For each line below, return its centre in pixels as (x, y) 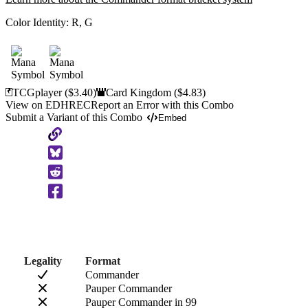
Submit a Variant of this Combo (74, 117)
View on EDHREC (48, 104)
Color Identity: (38, 22)
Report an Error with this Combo (162, 104)
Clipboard (77, 175)
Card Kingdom (140, 92)
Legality (43, 261)
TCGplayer (39, 92)
